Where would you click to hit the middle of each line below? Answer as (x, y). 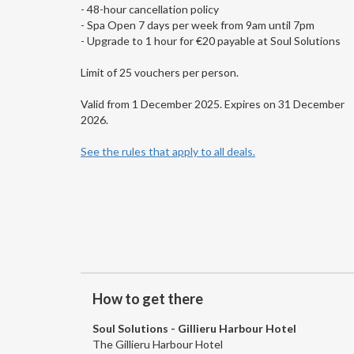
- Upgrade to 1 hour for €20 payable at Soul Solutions (211, 40)
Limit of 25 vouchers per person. (160, 72)
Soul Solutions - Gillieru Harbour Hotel (194, 328)
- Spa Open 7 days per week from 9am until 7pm (198, 24)
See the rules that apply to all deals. (168, 151)
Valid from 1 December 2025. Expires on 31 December (213, 104)
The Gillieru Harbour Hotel (158, 344)
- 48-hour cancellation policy (150, 9)
